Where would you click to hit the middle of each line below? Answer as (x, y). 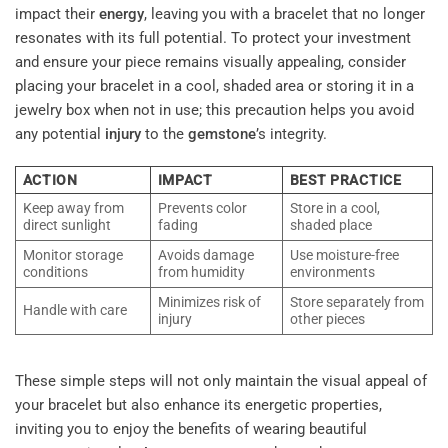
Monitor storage (72, 254)
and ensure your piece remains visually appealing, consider (210, 62)
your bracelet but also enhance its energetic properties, (198, 405)
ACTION (50, 179)
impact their (57, 14)
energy (121, 14)
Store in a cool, (334, 207)
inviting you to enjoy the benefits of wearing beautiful (191, 429)
